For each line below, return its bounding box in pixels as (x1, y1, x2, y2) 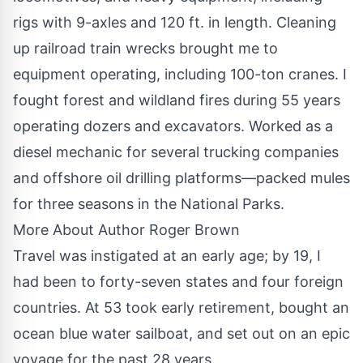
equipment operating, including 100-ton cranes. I (13, 65, 347, 83)
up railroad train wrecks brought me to (13, 39, 278, 57)
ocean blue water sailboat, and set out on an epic (13, 324, 350, 342)
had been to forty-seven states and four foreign (13, 272, 344, 290)
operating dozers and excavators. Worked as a (13, 117, 333, 135)
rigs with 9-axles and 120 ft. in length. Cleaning (13, 13, 336, 31)
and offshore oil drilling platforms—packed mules (13, 169, 350, 186)
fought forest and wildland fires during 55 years (13, 91, 340, 109)
